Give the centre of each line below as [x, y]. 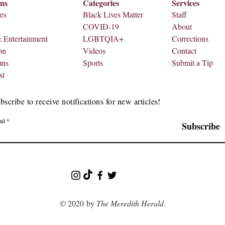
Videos [94, 50]
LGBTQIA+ [103, 38]
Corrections [190, 38]
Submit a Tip [192, 62]
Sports [93, 62]
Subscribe [201, 126]
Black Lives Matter [113, 14]
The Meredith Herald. [131, 203]
